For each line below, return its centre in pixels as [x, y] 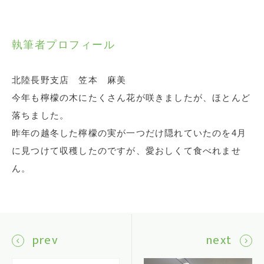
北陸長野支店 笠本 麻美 [69, 80]
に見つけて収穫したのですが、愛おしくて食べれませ [126, 150]
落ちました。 [41, 115]
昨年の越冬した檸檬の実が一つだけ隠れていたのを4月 [129, 133]
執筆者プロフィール [63, 44]
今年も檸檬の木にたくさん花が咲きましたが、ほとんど [131, 97]
